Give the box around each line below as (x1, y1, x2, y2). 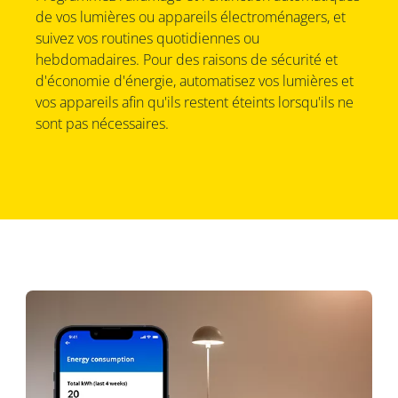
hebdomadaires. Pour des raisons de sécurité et (35, 50, 338, 70)
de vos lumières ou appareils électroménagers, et (35, 7, 346, 28)
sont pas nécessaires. (35, 114, 169, 134)
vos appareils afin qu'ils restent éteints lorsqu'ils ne (35, 92, 354, 113)
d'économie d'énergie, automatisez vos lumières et (35, 71, 354, 92)
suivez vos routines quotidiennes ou (35, 28, 259, 49)
